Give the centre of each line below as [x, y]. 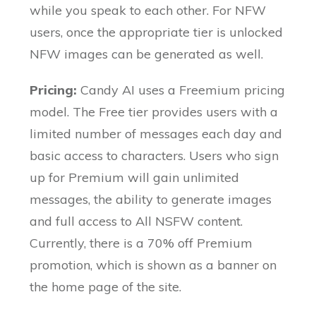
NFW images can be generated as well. [147, 54]
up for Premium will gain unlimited [135, 178]
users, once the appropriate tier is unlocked [157, 32]
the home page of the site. [106, 287]
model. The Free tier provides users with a [154, 112]
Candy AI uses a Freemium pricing [181, 90]
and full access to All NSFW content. [136, 221]
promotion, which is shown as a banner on [153, 265]
